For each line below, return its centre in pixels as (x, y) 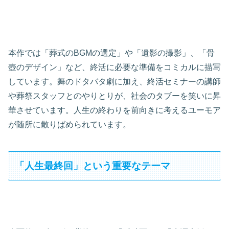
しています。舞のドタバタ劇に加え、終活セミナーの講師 (114, 81)
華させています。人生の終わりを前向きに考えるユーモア (114, 110)
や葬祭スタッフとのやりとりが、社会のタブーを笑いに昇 (114, 96)
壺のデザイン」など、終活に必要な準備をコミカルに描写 (114, 67)
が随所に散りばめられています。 (70, 124)
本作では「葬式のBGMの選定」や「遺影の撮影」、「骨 (111, 53)
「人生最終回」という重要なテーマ (93, 166)
